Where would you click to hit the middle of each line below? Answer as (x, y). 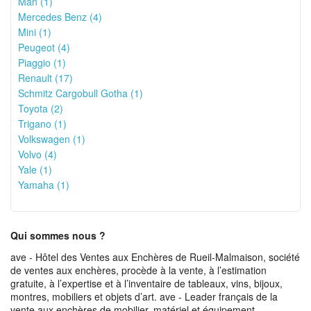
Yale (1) (35, 169)
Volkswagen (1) (52, 139)
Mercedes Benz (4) (60, 17)
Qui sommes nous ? (58, 235)
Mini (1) (35, 32)
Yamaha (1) (44, 185)
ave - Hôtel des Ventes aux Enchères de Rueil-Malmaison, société (155, 257)
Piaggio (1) (42, 62)
